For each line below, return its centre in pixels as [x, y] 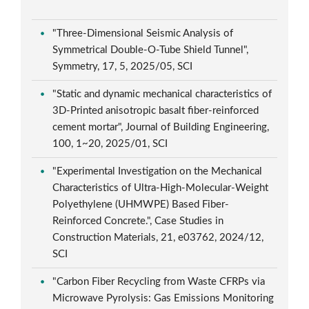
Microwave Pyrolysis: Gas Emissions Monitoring [163, 298]
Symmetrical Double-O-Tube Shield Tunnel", [151, 50]
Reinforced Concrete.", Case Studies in [138, 221]
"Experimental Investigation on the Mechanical [158, 171]
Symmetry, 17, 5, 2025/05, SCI [124, 66]
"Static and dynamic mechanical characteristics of [162, 94]
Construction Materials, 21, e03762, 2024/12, [158, 237]
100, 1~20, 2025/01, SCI [112, 143]
